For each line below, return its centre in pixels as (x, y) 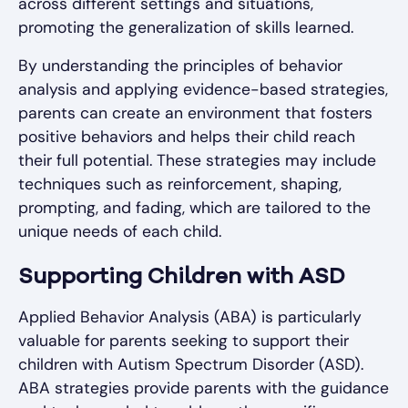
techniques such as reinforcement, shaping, (180, 184)
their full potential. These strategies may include (197, 161)
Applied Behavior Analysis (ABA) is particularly (190, 317)
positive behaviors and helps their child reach (187, 137)
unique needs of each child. (120, 232)
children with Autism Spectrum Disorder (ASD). (191, 365)
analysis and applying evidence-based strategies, (203, 90)
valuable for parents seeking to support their (184, 341)
